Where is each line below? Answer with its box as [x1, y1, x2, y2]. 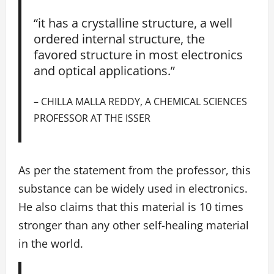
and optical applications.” [34, 61, 176, 79]
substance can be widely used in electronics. [18, 181, 248, 196]
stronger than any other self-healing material [18, 218, 249, 233]
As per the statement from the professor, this [18, 163, 251, 178]
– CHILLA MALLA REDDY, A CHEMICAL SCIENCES [34, 94, 248, 109]
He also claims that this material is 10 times [18, 199, 243, 215]
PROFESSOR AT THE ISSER [34, 111, 151, 125]
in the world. [18, 236, 83, 251]
